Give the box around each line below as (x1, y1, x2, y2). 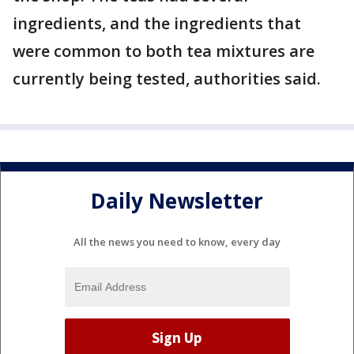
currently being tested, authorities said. (13, 68, 321, 89)
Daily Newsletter (91, 186, 263, 216)
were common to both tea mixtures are (13, 40, 314, 62)
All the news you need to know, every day (73, 234, 281, 249)
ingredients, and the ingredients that (13, 13, 301, 34)
